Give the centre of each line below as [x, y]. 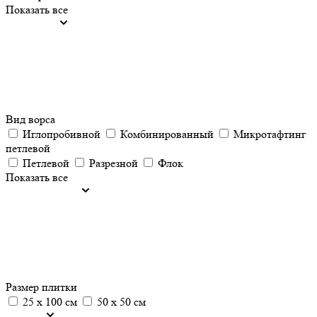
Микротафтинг [270, 134]
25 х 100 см [50, 302]
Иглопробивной [62, 134]
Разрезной [114, 163]
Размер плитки [43, 287]
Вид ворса [30, 119]
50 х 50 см [121, 302]
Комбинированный [167, 134]
